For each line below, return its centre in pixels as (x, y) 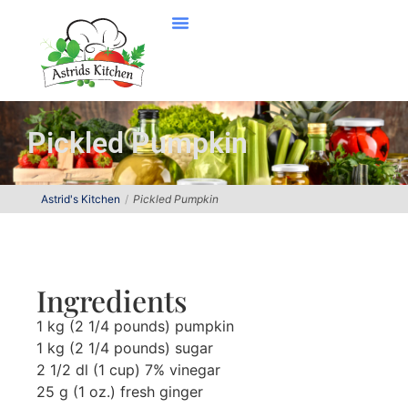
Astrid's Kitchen (81, 199)
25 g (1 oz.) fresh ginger (120, 392)
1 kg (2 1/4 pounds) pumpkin (135, 326)
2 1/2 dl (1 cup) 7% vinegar (128, 370)
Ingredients (112, 300)
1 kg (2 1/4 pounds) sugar (125, 348)
